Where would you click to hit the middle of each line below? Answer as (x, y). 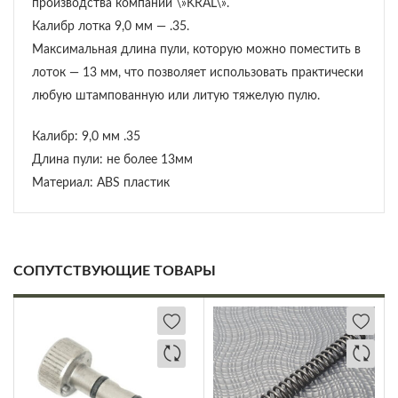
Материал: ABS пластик (101, 183)
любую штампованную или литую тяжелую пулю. (176, 96)
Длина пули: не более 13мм (112, 160)
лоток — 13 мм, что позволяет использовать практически (198, 73)
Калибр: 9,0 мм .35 (86, 137)
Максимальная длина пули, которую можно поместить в (196, 50)
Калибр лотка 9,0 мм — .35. (111, 27)
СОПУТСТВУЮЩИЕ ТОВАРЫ (115, 271)
